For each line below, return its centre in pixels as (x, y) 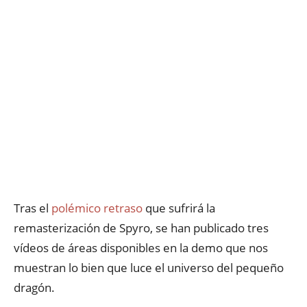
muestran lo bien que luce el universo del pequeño (149, 268)
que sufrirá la (179, 208)
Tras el (33, 208)
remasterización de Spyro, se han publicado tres (141, 228)
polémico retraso (97, 208)
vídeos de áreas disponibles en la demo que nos (141, 248)
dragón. (34, 287)
